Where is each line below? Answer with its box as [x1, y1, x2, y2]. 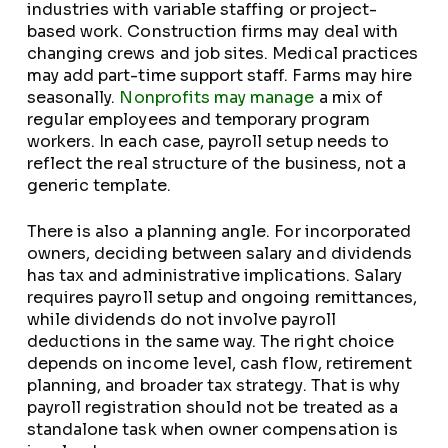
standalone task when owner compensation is [26, 419, 398, 440]
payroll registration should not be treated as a [26, 397, 399, 418]
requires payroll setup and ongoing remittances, [26, 287, 418, 308]
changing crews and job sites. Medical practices [26, 43, 419, 64]
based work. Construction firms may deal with [26, 21, 398, 42]
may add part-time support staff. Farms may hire [26, 65, 413, 86]
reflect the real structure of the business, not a [26, 153, 407, 174]
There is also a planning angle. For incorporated [26, 221, 412, 242]
